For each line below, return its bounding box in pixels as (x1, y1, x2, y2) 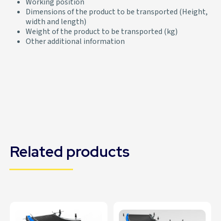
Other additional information (26, 36, 125, 47)
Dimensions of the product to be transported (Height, (26, 6, 208, 18)
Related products (10, 142, 130, 162)
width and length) (26, 16, 86, 28)
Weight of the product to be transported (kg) (26, 26, 178, 37)
